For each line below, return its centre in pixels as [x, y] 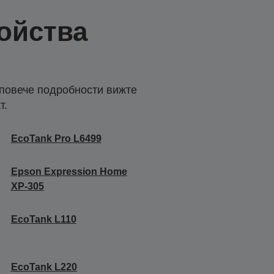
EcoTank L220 [44, 267]
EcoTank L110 [43, 219]
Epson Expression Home [69, 171]
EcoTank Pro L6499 [56, 138]
